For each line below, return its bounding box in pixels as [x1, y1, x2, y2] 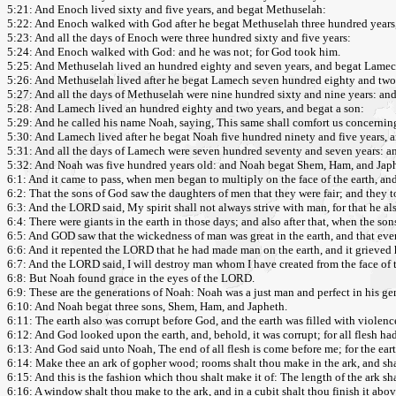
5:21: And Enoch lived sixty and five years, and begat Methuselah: [7, 3, 326, 17]
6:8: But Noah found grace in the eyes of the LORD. [7, 271, 255, 286]
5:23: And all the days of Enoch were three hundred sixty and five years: [7, 31, 351, 45]
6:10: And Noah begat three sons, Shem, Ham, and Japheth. [7, 300, 287, 314]
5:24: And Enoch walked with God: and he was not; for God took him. [7, 45, 340, 59]
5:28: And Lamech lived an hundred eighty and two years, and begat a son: [7, 102, 364, 116]
